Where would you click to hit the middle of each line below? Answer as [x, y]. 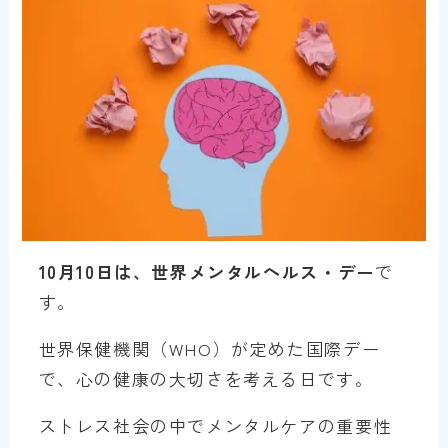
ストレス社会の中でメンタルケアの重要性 [215, 425]
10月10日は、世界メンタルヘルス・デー [206, 271]
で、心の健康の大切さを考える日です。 [206, 378]
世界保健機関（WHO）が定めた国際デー [209, 348]
